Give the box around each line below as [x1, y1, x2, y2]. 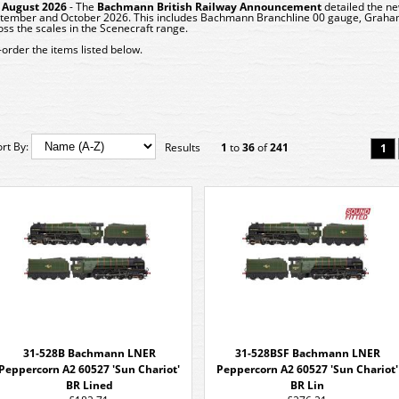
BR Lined [65, 378, 113, 393]
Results [165, 140, 200, 155]
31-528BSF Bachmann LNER [234, 346, 380, 361]
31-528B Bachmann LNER [22, 346, 156, 361]
